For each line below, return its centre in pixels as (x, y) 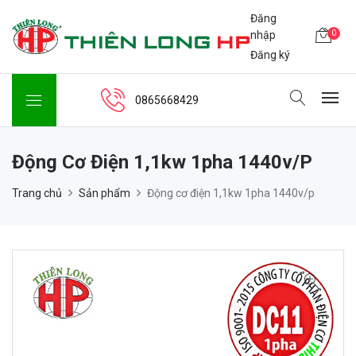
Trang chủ (37, 193)
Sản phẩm (104, 193)
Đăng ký (271, 54)
